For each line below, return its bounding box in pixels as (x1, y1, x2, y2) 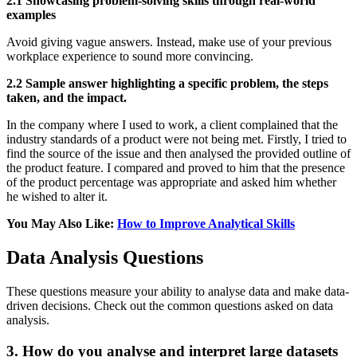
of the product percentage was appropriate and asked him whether (6, 175, 336, 190)
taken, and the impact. (6, 91, 127, 105)
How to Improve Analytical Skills (117, 217, 295, 231)
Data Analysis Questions (6, 247, 203, 269)
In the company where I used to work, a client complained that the (6, 118, 338, 132)
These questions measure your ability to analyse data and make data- (6, 284, 349, 299)
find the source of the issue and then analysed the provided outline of (6, 147, 351, 161)
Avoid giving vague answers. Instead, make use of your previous (6, 35, 331, 49)
